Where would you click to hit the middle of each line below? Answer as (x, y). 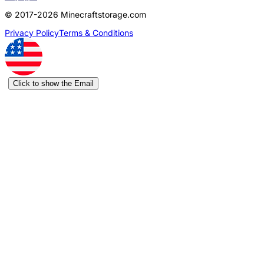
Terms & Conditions (96, 32)
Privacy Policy (32, 32)
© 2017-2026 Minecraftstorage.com (75, 14)
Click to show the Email (53, 83)
